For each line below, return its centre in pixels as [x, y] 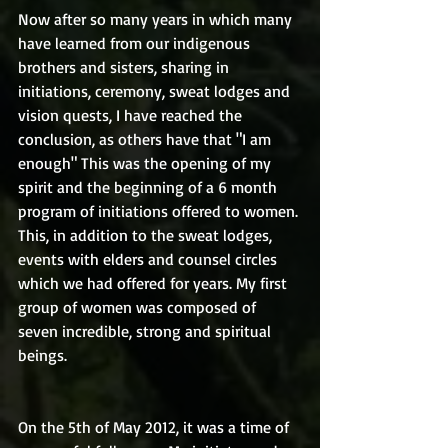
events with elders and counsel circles [149, 258]
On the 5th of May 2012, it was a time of [155, 426]
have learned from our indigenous [136, 42]
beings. [42, 354]
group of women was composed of [139, 306]
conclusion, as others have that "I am [146, 138]
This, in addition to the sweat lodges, [147, 234]
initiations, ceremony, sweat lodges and [156, 90]
